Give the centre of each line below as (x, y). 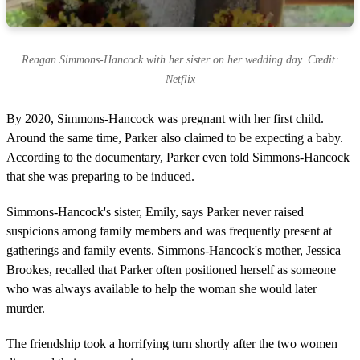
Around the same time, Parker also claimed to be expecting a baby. (175, 138)
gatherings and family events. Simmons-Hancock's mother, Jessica (174, 251)
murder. (26, 309)
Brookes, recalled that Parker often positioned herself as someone (171, 270)
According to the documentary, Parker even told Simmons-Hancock (178, 157)
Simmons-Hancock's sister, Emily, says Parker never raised (155, 212)
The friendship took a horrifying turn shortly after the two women (172, 344)
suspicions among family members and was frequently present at (169, 231)
